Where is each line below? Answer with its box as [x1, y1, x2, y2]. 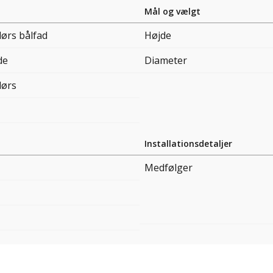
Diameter [144, 54, 187, 68]
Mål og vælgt [144, 5, 200, 18]
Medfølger [144, 161, 193, 175]
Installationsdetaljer [144, 138, 232, 150]
